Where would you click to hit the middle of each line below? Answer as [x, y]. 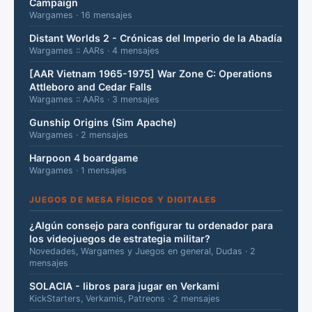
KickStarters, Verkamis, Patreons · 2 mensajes [125, 298]
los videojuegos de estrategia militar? [120, 238]
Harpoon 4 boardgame [84, 157]
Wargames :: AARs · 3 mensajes [94, 99]
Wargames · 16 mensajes [81, 15]
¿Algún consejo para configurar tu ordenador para [151, 225]
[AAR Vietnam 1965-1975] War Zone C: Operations [151, 73]
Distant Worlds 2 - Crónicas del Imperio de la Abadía [156, 38]
